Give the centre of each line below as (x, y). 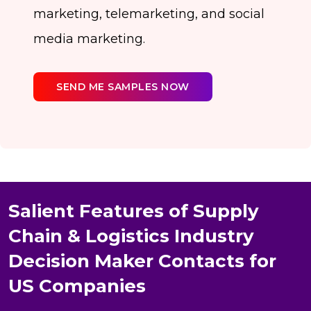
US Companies (77, 286)
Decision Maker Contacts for (142, 261)
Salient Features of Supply (134, 211)
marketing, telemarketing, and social (149, 14)
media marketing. (89, 39)
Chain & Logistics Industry (131, 236)
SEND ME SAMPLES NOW (123, 86)
